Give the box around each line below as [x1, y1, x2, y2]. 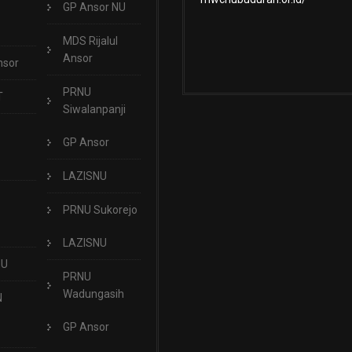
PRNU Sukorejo [62, 203, 137, 216]
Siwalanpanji [62, 102, 126, 115]
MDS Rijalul [62, 34, 118, 47]
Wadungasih [62, 287, 124, 300]
